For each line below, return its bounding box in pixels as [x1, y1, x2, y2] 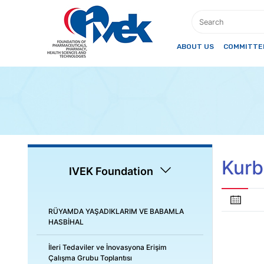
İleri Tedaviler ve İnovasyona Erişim [48, 243, 167, 252]
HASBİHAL [48, 217, 84, 226]
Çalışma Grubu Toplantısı [48, 253, 132, 262]
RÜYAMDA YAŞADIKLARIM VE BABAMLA [48, 207, 184, 216]
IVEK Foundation [68, 165, 153, 177]
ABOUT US [177, 42, 214, 51]
